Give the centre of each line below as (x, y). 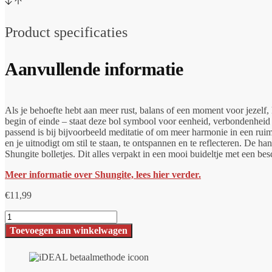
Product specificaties (66, 32)
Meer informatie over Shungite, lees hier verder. (103, 174)
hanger (17, 226)
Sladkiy (19, 237)
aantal (15, 248)
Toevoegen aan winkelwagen (69, 230)
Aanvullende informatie (94, 69)
